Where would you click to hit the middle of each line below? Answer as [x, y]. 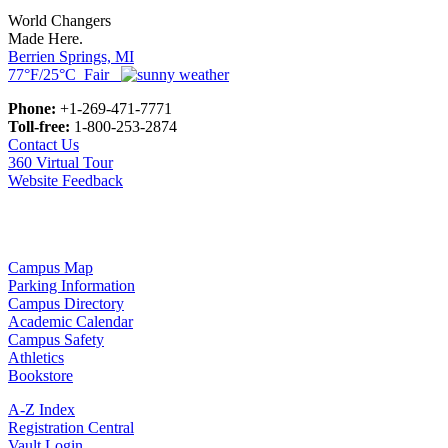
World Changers [59, 21]
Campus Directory [66, 304]
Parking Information [71, 286]
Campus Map [50, 268]
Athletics [36, 358]
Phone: [32, 109]
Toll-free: [39, 127]
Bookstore [40, 376]
